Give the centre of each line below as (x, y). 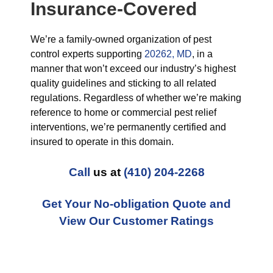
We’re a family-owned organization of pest (121, 39)
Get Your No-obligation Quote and (136, 204)
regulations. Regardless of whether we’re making (136, 98)
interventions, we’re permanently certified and (128, 127)
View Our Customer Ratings (136, 221)
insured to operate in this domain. (102, 142)
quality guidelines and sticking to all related (123, 83)
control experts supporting (87, 54)
